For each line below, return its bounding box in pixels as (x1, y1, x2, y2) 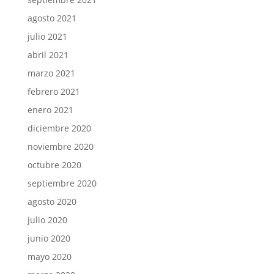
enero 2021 (27, 103, 73, 116)
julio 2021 (27, 30, 67, 42)
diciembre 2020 (27, 122, 91, 134)
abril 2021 (27, 48, 68, 61)
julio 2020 (27, 213, 67, 226)
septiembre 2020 (27, 177, 97, 189)
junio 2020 (27, 232, 70, 244)
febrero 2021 (27, 85, 80, 97)
